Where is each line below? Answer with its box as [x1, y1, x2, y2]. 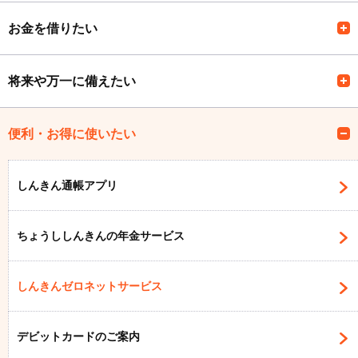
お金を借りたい [8, 21, 97, 35]
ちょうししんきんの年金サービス [17, 229, 185, 242]
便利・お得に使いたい [8, 126, 136, 141]
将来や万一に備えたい [8, 74, 136, 88]
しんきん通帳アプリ [17, 178, 117, 192]
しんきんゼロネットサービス [17, 279, 162, 292]
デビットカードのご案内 [17, 329, 140, 343]
